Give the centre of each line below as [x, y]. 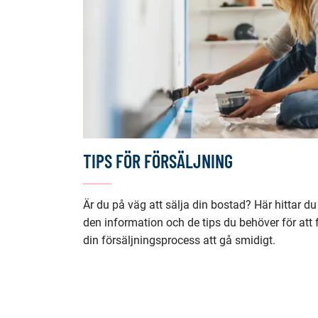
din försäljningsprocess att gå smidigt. [179, 241]
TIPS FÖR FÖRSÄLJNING [158, 161]
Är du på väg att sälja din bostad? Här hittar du [200, 205]
